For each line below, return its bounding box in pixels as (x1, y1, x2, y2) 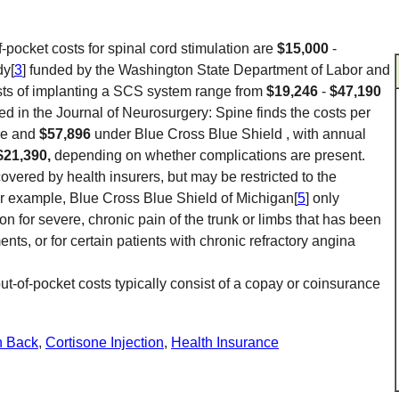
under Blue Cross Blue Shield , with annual (94, 126, 366, 142)
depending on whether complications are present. (54, 148, 365, 163)
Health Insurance (171, 335, 279, 350)
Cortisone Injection (45, 335, 164, 350)
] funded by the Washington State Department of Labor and (22, 62, 390, 77)
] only (305, 191, 339, 206)
